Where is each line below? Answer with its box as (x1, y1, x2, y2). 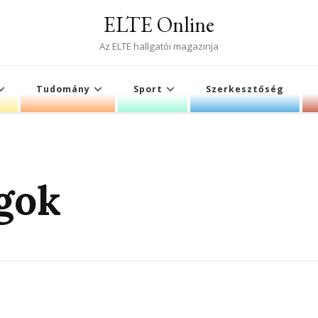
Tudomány (36, 83, 90, 95)
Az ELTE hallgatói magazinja (99, 40, 219, 53)
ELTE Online (104, 11, 214, 38)
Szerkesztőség (206, 83, 284, 95)
